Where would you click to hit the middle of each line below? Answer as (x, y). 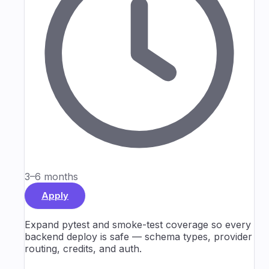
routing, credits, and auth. (83, 248)
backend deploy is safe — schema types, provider (138, 236)
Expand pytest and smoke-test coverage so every (138, 224)
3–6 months (51, 176)
